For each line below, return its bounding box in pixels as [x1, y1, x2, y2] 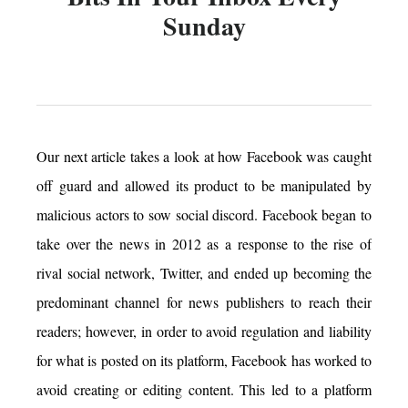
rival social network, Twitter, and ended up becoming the [36, 262, 372, 282]
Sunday [162, 6, 246, 45]
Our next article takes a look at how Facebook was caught [36, 146, 372, 166]
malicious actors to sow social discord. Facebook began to [36, 204, 372, 224]
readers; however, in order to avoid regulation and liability [36, 321, 372, 341]
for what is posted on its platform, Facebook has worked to [36, 350, 372, 370]
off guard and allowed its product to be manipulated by [36, 175, 372, 195]
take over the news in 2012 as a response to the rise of [36, 233, 372, 253]
